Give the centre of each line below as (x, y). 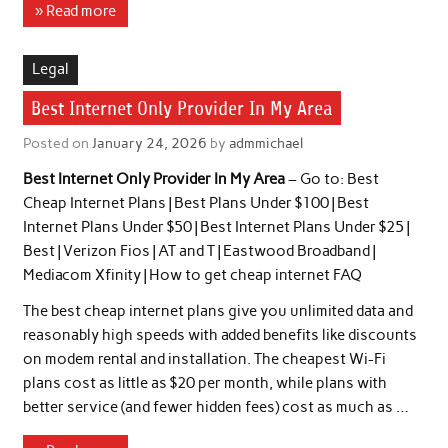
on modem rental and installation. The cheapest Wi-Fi (204, 358)
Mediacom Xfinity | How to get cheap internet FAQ (192, 275)
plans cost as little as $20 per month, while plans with (204, 382)
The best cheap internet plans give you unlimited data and (217, 310)
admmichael (265, 142)
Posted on (57, 142)
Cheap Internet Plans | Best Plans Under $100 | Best (195, 203)
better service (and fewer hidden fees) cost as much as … (215, 406)
